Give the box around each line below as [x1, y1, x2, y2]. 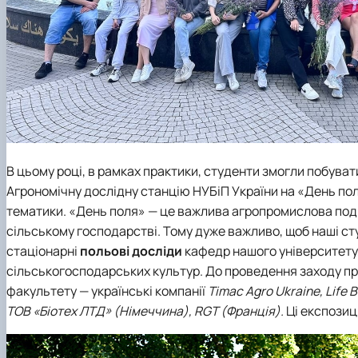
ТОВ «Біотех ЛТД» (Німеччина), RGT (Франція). [6, 301, 284, 320]
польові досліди [80, 241, 185, 260]
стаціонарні [6, 241, 80, 260]
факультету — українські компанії [6, 281, 208, 300]
